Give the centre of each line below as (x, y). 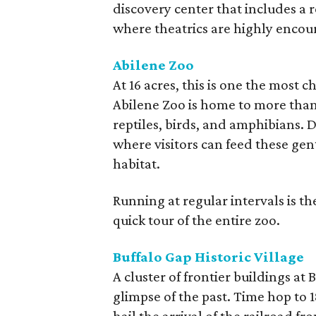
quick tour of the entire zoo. (197, 220)
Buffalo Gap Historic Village (209, 257)
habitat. (137, 164)
